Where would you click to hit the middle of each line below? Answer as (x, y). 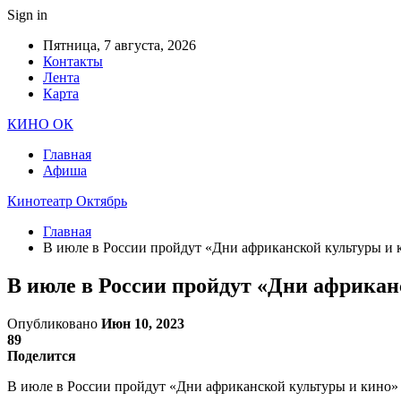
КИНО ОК (40, 124)
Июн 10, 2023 (143, 323)
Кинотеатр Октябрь (67, 201)
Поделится (42, 355)
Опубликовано (54, 323)
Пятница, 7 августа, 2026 (119, 45)
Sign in (27, 15)
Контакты (73, 61)
